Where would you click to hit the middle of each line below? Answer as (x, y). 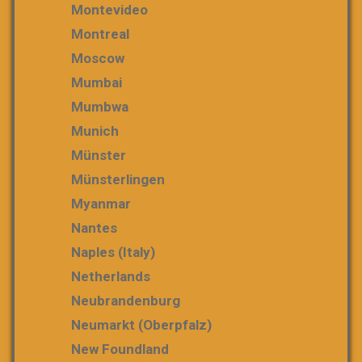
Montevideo (109, 10)
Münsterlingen (118, 179)
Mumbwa (100, 107)
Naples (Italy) (113, 252)
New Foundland (120, 349)
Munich (95, 131)
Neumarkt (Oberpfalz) (141, 325)
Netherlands (111, 276)
